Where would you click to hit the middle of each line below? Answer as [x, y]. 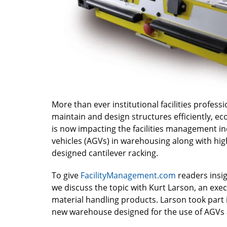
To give [66, 175]
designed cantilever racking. [105, 153]
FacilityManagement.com [128, 175]
